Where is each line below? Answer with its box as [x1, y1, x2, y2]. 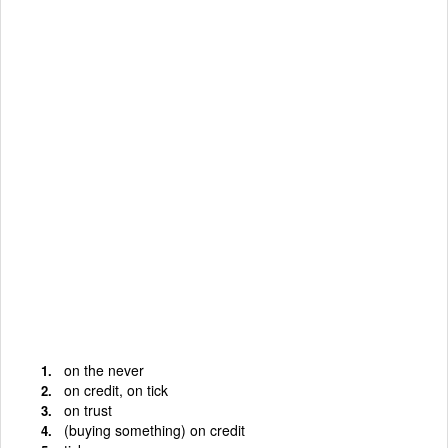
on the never [64, 359, 144, 380]
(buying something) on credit [64, 419, 245, 440]
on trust [64, 399, 112, 420]
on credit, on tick [64, 379, 168, 400]
